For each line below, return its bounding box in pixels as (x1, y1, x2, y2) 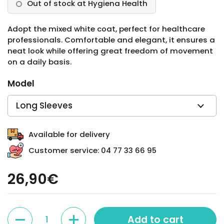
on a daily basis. (7, 56, 71, 67)
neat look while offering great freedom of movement (7, 45, 213, 56)
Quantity (7, 207, 42, 217)
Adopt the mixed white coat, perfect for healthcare (7, 23, 205, 34)
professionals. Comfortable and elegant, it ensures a (7, 34, 215, 45)
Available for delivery (28, 129, 110, 139)
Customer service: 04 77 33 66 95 (28, 145, 156, 155)
